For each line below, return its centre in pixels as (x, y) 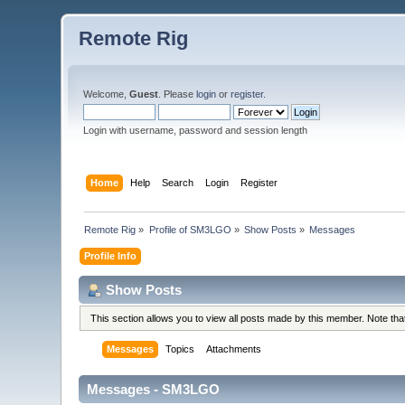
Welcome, (107, 94)
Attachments (234, 349)
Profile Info (111, 255)
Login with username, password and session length (196, 130)
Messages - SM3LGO (154, 390)
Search (177, 182)
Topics (180, 349)
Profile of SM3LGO (190, 229)
